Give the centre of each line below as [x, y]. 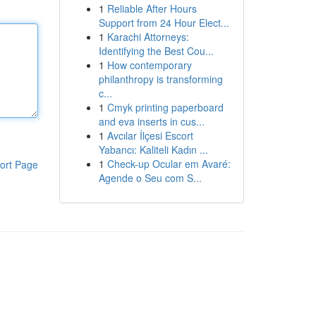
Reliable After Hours [152, 8]
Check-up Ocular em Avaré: [169, 164]
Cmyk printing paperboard [165, 107]
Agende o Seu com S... [150, 178]
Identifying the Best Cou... [156, 51]
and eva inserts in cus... [151, 121]
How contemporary [149, 65]
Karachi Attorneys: [148, 37]
